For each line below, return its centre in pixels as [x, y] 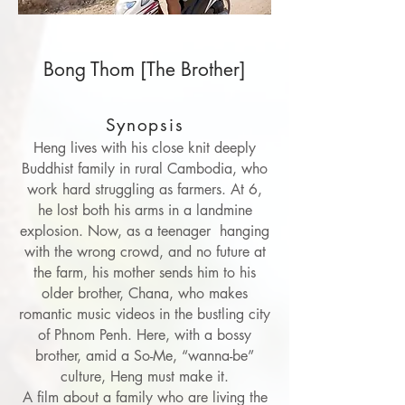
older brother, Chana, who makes [145, 293]
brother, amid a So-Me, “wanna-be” [145, 356]
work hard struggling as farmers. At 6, [145, 189]
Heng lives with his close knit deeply [145, 148]
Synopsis [145, 125]
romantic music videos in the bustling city [145, 314]
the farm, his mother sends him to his [145, 273]
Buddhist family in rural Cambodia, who [145, 169]
